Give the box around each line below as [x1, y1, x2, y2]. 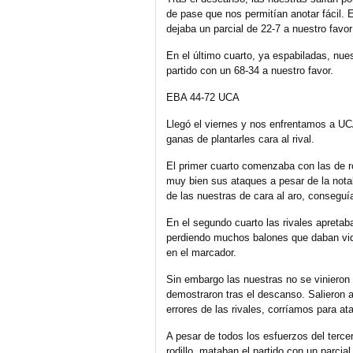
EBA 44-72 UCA [166, 91, 240, 104]
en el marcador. [166, 247, 236, 259]
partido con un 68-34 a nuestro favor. [166, 65, 333, 77]
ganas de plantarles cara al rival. [166, 133, 314, 146]
